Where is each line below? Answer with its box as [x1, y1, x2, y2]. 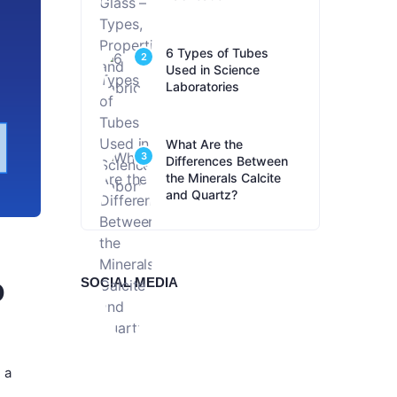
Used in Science [166, 62, 260, 77]
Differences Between [166, 153, 288, 168]
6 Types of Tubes [166, 45, 269, 60]
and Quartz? [166, 187, 237, 202]
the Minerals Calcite [166, 170, 281, 185]
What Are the [166, 136, 243, 152]
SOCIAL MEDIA [81, 275, 178, 290]
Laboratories [166, 79, 239, 94]
